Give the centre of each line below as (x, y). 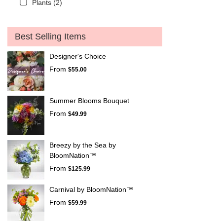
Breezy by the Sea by (83, 145)
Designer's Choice (78, 56)
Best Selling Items (50, 36)
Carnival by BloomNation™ (91, 189)
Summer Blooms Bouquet (89, 100)
